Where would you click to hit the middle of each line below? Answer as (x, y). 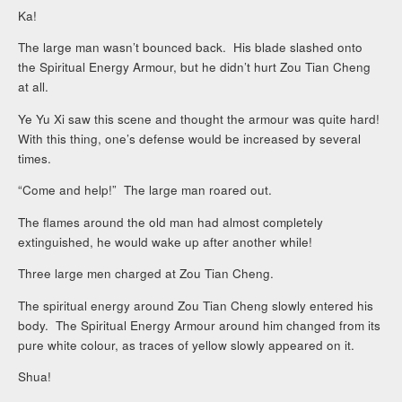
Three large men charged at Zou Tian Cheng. (146, 274)
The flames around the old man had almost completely (171, 222)
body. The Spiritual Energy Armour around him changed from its (200, 325)
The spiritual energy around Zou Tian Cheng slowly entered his (196, 305)
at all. (34, 87)
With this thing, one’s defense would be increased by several (190, 138)
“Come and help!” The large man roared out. (145, 190)
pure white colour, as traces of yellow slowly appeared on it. (187, 345)
